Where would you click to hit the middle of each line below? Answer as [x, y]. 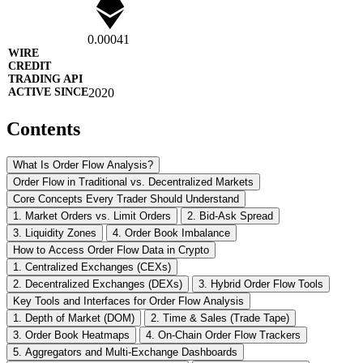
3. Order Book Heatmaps [71, 335]
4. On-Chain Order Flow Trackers [223, 335]
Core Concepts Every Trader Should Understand [126, 199]
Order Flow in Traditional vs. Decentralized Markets [133, 181]
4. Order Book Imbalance [171, 233]
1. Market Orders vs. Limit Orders [92, 216]
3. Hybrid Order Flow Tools [261, 284]
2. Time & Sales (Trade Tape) [220, 318]
